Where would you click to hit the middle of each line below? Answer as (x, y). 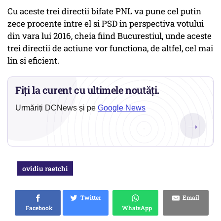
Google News (122, 108)
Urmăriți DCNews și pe (56, 108)
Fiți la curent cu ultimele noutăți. (88, 90)
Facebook (38, 208)
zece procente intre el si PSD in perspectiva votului (106, 24)
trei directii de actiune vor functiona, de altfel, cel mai (110, 48)
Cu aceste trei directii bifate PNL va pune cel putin (104, 11)
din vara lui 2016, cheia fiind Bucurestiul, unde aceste (110, 36)
